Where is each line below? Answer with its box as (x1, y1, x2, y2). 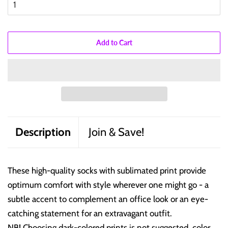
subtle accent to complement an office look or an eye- (8, 193, 208, 204)
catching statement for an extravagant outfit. (8, 208, 172, 218)
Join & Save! (89, 125, 144, 139)
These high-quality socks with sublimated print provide (8, 165, 206, 176)
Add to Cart (96, 38, 132, 47)
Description (15, 125, 71, 139)
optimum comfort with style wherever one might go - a (8, 179, 209, 190)
